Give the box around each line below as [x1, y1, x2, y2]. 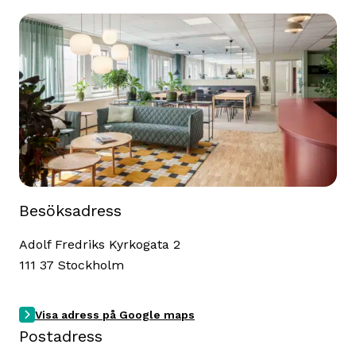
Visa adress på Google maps [35, 308, 195, 321]
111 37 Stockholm [19, 257, 124, 273]
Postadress [19, 327, 103, 346]
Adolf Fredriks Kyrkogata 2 [19, 237, 180, 252]
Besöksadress [19, 201, 122, 220]
